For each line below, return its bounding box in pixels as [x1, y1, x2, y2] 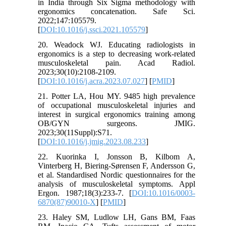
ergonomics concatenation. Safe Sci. [38, 7, 195, 16]
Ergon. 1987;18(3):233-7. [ [38, 188, 132, 197]
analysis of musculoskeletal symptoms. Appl [38, 179, 195, 188]
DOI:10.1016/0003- [131, 188, 195, 197]
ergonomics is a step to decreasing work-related [38, 49, 195, 58]
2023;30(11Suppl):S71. [38, 128, 112, 137]
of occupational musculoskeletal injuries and [38, 100, 195, 109]
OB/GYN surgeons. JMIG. [38, 119, 195, 128]
